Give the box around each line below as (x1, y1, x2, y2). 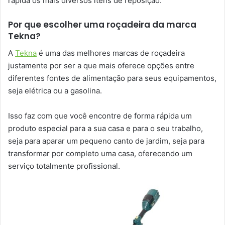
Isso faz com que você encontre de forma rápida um (8, 110, 192, 121)
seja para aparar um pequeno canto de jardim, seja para (8, 136, 204, 146)
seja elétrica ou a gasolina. (8, 85, 102, 95)
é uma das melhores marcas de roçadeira (37, 48, 185, 58)
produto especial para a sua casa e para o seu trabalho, (8, 123, 203, 133)
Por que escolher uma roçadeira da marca (8, 19, 196, 31)
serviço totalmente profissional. (8, 161, 120, 171)
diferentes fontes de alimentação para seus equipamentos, (8, 73, 216, 83)
